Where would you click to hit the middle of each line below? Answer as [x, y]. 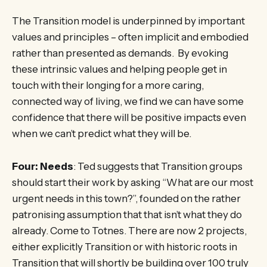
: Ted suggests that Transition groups [158, 166]
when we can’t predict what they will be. [102, 134]
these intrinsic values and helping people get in [119, 69]
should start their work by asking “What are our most [133, 182]
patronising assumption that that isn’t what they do [127, 214]
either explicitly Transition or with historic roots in [125, 246]
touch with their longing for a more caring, [108, 86]
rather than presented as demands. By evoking [120, 53]
